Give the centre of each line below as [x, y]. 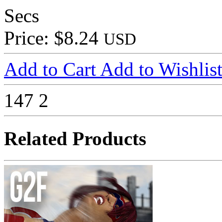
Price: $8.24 [54, 38]
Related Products [75, 138]
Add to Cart [52, 69]
